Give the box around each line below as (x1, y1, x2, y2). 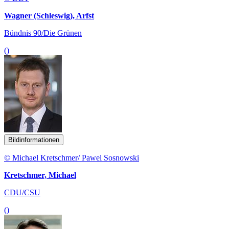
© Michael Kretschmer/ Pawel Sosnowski (4, 153, 139, 162)
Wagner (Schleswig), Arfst (4, 11, 94, 20)
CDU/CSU (4, 188, 40, 197)
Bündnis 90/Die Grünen (4, 28, 82, 37)
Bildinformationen (8, 135, 59, 144)
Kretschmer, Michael (4, 170, 76, 179)
